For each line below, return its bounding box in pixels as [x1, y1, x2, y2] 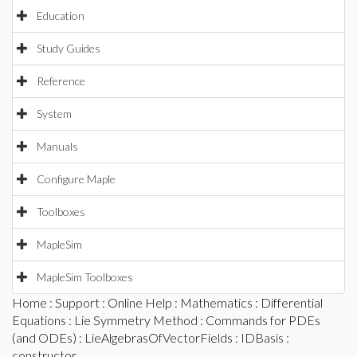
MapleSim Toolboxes [37, 270, 133, 284]
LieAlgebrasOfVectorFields [84, 330, 233, 345]
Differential [261, 295, 323, 310]
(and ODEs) [12, 330, 76, 345]
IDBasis [241, 330, 284, 345]
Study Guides [37, 41, 100, 55]
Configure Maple [37, 172, 116, 186]
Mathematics [180, 295, 253, 310]
